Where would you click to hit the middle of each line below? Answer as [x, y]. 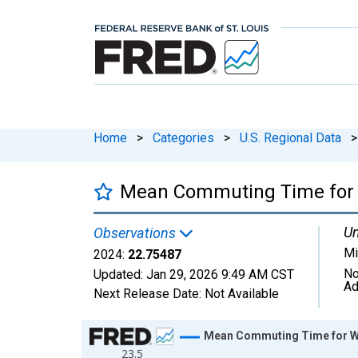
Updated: [120, 274]
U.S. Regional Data [290, 137]
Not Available [242, 293]
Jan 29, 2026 [182, 274]
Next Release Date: [149, 293]
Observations [136, 233]
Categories [183, 137]
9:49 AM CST [258, 274]
